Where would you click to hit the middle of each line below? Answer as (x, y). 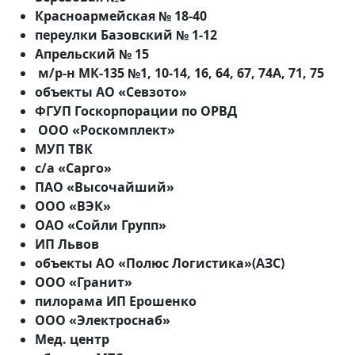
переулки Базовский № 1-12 (126, 35)
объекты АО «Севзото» (111, 92)
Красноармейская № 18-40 (121, 16)
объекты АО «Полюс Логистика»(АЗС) (160, 263)
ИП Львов (67, 244)
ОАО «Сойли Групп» (101, 225)
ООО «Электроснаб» (103, 321)
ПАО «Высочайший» (105, 187)
